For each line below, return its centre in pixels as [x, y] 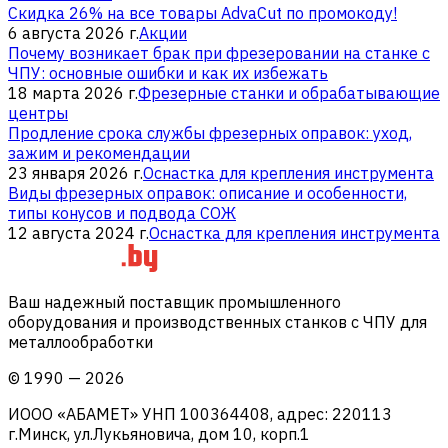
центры [38, 112]
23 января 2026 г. [75, 172]
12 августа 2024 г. [78, 232]
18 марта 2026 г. [73, 92]
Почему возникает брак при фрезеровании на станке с [219, 52]
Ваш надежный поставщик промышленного [174, 301]
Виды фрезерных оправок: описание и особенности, [207, 192]
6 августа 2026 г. [73, 32]
